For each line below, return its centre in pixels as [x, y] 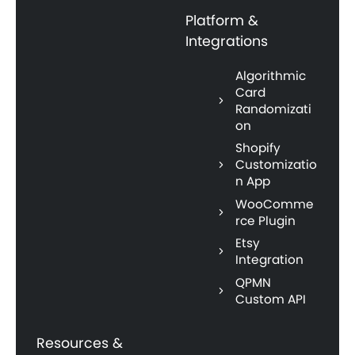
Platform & [222, 20]
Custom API [271, 299]
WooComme [275, 204]
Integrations [227, 41]
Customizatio [277, 165]
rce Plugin [266, 220]
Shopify [258, 148]
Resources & [80, 344]
